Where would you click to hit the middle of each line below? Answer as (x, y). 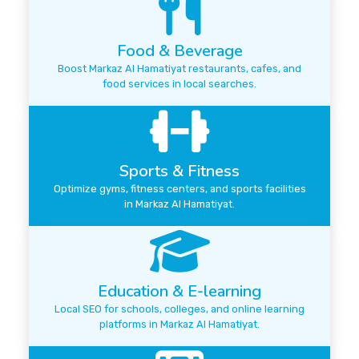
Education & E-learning (179, 292)
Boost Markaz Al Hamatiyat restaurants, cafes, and (179, 69)
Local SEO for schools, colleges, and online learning (179, 309)
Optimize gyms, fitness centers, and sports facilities (179, 189)
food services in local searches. (179, 84)
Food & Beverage (179, 51)
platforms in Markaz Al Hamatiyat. (179, 325)
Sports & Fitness (179, 171)
